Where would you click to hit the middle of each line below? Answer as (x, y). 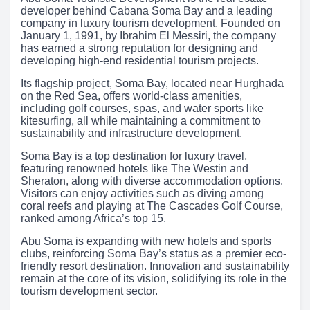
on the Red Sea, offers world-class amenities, (131, 95)
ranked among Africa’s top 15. (93, 218)
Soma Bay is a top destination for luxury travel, (134, 156)
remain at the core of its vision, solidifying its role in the (154, 278)
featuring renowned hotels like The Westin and (135, 168)
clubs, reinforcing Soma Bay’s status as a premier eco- (154, 253)
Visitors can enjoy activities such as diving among (142, 193)
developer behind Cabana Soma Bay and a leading (147, 10)
